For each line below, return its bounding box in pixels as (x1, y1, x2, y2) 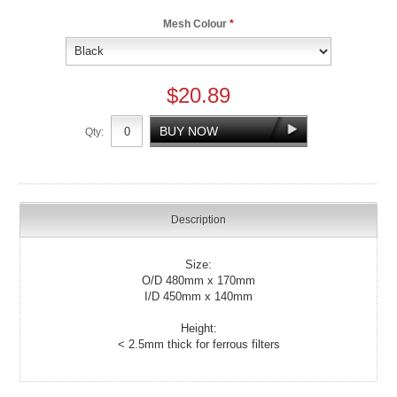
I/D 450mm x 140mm (144, 289, 253, 303)
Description (171, 213, 226, 226)
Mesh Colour (163, 17, 230, 30)
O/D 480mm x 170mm (142, 273, 255, 287)
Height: (180, 321, 217, 335)
